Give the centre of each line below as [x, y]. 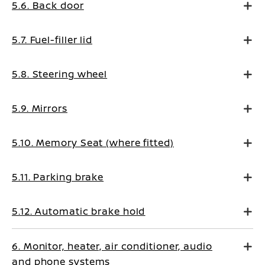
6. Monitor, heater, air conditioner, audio [112, 246]
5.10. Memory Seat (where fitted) [93, 142]
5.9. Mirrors [40, 108]
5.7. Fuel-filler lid [52, 39]
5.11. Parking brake [58, 177]
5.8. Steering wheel [60, 74]
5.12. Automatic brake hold [79, 211]
